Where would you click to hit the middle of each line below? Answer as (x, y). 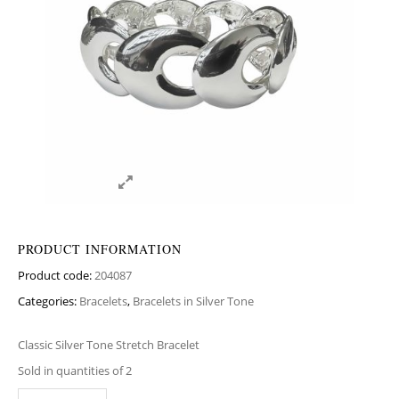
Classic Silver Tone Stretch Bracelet (109, 345)
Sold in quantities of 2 (75, 370)
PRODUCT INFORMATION (100, 249)
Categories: (49, 301)
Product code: (56, 275)
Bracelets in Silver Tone (193, 301)
